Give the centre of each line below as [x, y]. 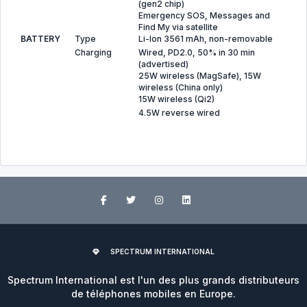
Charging [93, 52]
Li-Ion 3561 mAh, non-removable [206, 39]
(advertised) [163, 64]
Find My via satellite [178, 27]
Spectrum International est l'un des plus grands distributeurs [153, 280]
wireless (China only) [181, 87]
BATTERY [40, 39]
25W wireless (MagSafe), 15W [200, 76]
